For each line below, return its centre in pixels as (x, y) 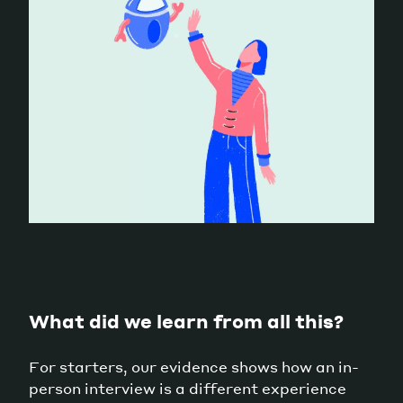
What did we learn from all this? (186, 321)
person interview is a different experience (188, 388)
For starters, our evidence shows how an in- (194, 366)
